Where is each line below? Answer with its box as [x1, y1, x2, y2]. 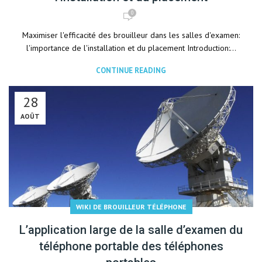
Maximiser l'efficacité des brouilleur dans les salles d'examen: [22, 30, 240, 40]
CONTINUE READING [96, 65, 166, 75]
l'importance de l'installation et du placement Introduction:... [26, 43, 236, 53]
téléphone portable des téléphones [39, 239, 223, 253]
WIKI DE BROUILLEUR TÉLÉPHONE [75, 202, 187, 211]
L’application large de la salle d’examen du [19, 223, 243, 237]
